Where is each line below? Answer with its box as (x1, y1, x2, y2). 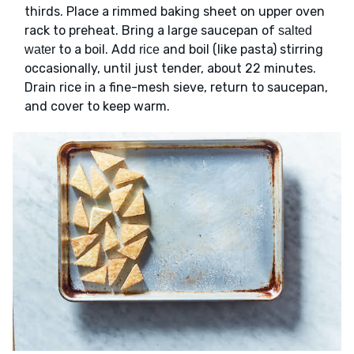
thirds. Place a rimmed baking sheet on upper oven (24, 3, 325, 19)
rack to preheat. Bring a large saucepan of (24, 22, 278, 38)
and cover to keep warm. (24, 98, 170, 114)
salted (278, 23, 312, 37)
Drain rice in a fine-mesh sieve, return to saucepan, (24, 79, 328, 95)
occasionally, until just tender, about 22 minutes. (24, 60, 316, 76)
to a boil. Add (55, 41, 139, 57)
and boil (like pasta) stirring (160, 41, 323, 57)
